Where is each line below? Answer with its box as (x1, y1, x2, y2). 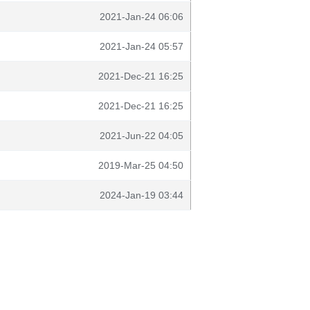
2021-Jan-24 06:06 (100, 11, 183, 22)
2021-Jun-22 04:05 (100, 130, 183, 141)
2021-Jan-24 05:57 (100, 41, 183, 52)
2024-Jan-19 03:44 (100, 190, 183, 201)
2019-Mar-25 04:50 (98, 160, 183, 171)
